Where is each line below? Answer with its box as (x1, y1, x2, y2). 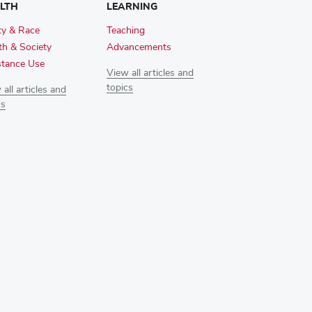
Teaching (106, 26, 145, 36)
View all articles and (106, 68, 194, 79)
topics (106, 83, 133, 93)
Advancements (106, 42, 171, 53)
